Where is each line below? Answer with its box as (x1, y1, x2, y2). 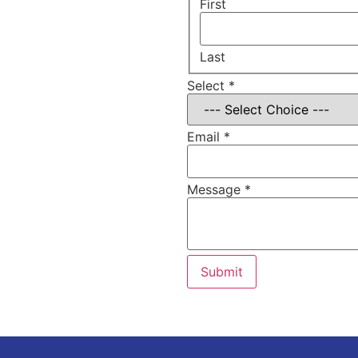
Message (187, 181, 245, 198)
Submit (201, 264, 243, 280)
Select (187, 78, 229, 94)
